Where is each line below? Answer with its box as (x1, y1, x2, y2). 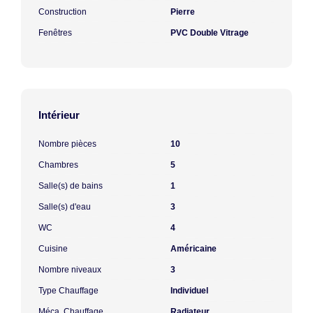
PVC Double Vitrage (170, 27, 249, 38)
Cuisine (38, 243, 68, 254)
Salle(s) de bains (38, 180, 103, 191)
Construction (38, 6, 87, 17)
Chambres (38, 159, 78, 170)
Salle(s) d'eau (38, 201, 91, 212)
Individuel (170, 285, 208, 296)
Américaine (170, 243, 217, 254)
